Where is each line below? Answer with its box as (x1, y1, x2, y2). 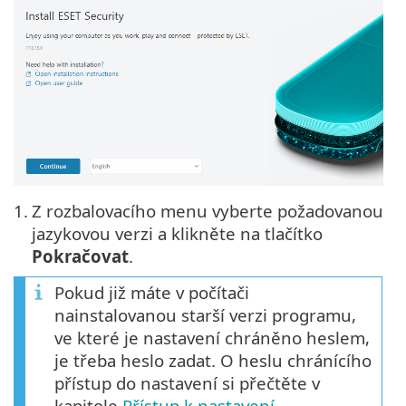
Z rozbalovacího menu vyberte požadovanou (32, 199, 383, 223)
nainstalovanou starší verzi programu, (54, 304, 356, 327)
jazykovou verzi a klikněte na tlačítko (32, 222, 323, 246)
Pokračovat (32, 245, 129, 268)
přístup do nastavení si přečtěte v (54, 372, 320, 395)
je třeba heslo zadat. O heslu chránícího (54, 349, 372, 372)
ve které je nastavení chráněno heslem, (54, 326, 370, 350)
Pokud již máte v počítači (54, 281, 249, 304)
